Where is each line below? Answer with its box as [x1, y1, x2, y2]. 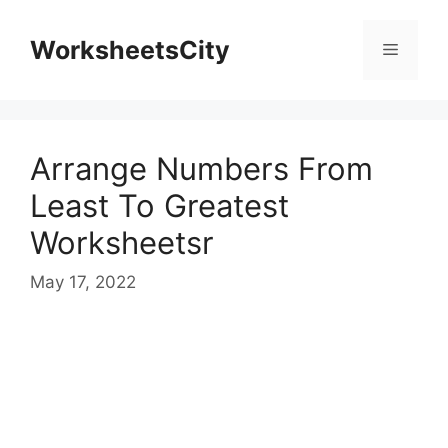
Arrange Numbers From [30, 150, 373, 187]
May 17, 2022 [30, 271, 136, 292]
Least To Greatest [30, 187, 289, 224]
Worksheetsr [30, 224, 214, 261]
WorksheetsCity [30, 35, 230, 65]
